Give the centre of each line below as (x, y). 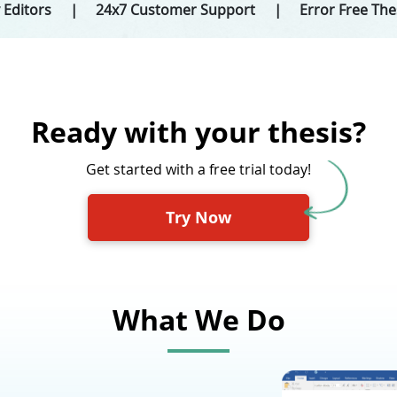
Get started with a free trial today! (198, 169)
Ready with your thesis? (198, 132)
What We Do (198, 319)
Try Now (198, 217)
